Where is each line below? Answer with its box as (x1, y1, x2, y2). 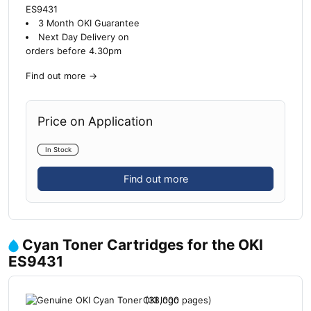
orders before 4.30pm (26, 45, 121, 56)
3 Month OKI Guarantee (37, 17, 140, 28)
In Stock (44, 145, 72, 153)
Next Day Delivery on (37, 31, 129, 42)
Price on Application (37, 113, 153, 128)
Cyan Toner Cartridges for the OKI (22, 236, 263, 254)
